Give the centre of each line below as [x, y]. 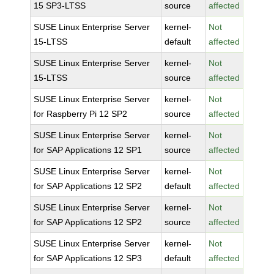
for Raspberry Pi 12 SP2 [81, 114]
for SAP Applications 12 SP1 [88, 150]
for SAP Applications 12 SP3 [88, 258]
